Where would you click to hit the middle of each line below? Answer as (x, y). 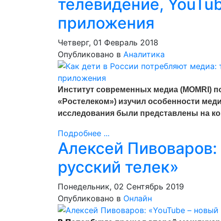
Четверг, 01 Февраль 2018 (108, 42)
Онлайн (138, 198)
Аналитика (144, 54)
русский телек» (118, 167)
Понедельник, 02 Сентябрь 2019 (121, 186)
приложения (106, 23)
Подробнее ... (84, 133)
